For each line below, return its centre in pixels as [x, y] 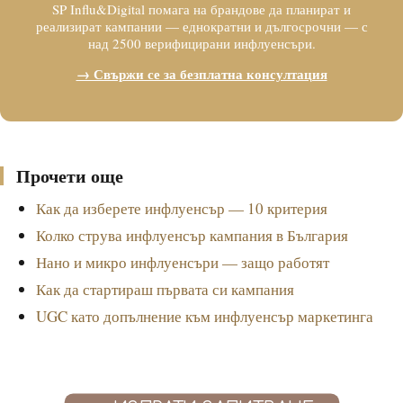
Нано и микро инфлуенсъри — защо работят [183, 262]
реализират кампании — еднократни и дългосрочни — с [201, 26]
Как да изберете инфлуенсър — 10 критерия [182, 208]
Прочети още [70, 176]
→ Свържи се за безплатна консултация [201, 74]
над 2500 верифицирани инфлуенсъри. [201, 43]
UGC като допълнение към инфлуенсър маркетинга [205, 316]
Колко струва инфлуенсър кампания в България [192, 235]
